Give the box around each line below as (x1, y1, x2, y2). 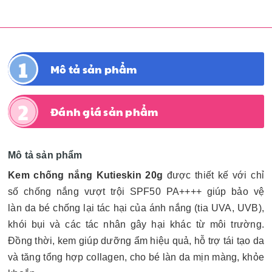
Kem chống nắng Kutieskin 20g (8, 170, 167, 180)
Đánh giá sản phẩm (50, 104, 158, 119)
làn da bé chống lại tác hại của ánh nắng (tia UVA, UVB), (8, 203, 264, 213)
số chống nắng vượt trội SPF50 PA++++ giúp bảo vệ (8, 186, 264, 197)
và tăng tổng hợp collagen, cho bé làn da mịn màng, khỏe (8, 252, 264, 262)
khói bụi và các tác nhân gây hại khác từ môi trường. (8, 219, 264, 229)
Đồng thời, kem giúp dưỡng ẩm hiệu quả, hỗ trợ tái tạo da (8, 236, 264, 246)
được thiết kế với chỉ (166, 170, 265, 180)
